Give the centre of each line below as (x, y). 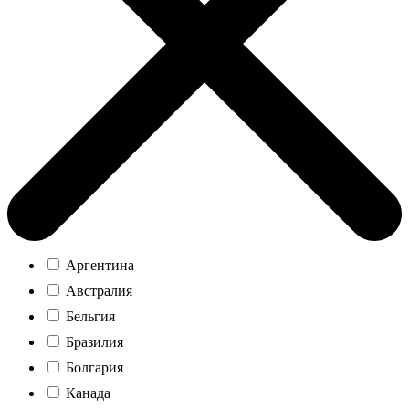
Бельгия (89, 316)
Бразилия (93, 341)
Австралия (97, 290)
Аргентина (98, 265)
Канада (86, 393)
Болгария (93, 367)
